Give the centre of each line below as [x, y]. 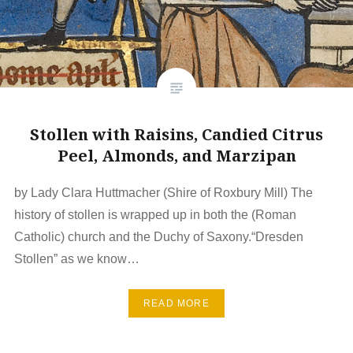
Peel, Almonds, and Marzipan [176, 156]
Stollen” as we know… [76, 259]
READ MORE [176, 303]
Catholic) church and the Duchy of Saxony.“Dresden [158, 237]
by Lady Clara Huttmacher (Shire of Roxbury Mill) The [163, 193]
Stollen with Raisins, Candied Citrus [176, 135]
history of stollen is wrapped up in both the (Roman [155, 215]
